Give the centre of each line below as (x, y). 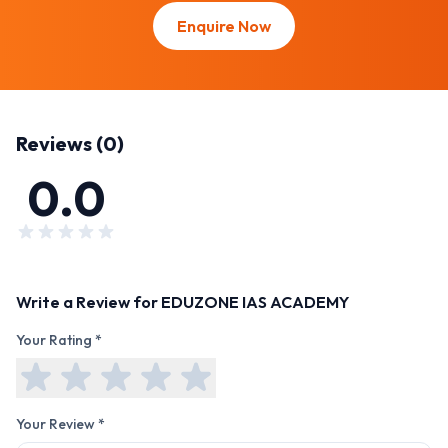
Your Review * (60, 424)
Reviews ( (59, 144)
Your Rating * (59, 340)
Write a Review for (88, 302)
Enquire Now (224, 26)
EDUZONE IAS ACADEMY (255, 302)
